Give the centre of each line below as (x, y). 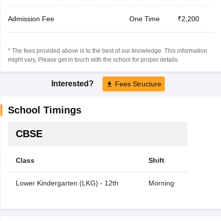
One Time (144, 18)
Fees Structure (138, 84)
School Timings (44, 110)
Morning (161, 183)
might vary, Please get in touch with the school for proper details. (93, 59)
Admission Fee (31, 18)
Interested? (74, 83)
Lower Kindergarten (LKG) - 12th (67, 183)
